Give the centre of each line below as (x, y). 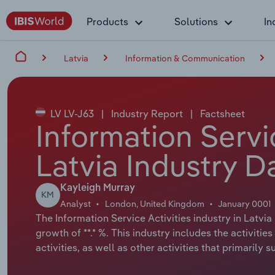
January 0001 (245, 203)
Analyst (75, 203)
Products (107, 21)
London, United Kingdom (154, 203)
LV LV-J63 (72, 113)
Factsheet (221, 113)
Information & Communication (185, 58)
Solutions (196, 21)
